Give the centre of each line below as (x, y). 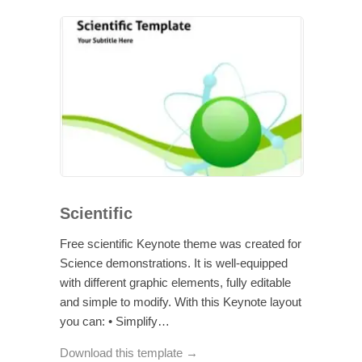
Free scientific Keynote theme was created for (181, 243)
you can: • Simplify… (115, 321)
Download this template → (129, 352)
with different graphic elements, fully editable (175, 282)
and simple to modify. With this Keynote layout (181, 301)
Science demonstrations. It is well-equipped (174, 263)
